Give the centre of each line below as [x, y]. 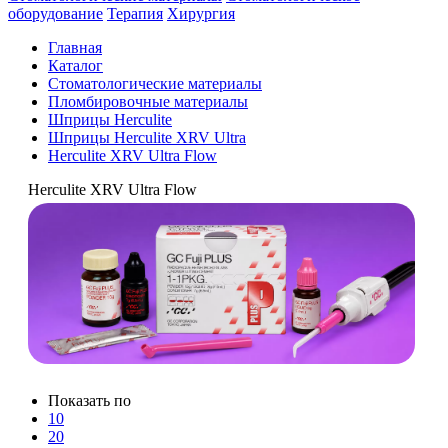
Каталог [75, 65]
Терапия [135, 13]
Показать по [89, 401]
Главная [75, 47]
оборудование [55, 13]
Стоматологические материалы [155, 83]
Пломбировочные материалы [148, 101]
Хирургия [201, 13]
